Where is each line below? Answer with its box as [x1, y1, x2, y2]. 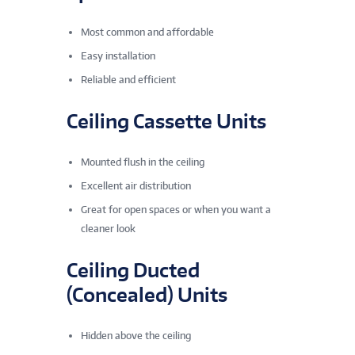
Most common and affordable [81, 25, 214, 38]
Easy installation [81, 49, 155, 62]
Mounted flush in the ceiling [81, 155, 204, 168]
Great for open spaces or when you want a [81, 203, 271, 216]
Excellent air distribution [81, 179, 191, 192]
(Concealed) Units [67, 281, 227, 307]
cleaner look [81, 222, 136, 235]
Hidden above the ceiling [81, 329, 191, 342]
